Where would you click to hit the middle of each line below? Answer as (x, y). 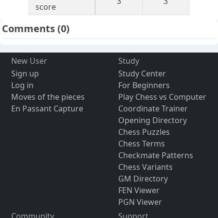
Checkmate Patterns (155, 155)
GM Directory (143, 179)
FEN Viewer (139, 191)
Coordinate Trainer (153, 109)
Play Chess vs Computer (162, 97)
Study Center (142, 74)
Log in (22, 85)
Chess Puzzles (144, 132)
